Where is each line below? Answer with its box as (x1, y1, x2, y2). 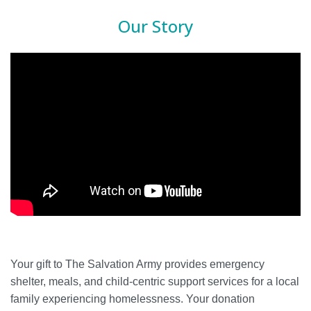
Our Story (118, 15, 193, 38)
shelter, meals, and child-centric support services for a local (10, 276, 299, 288)
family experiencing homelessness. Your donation (10, 293, 255, 305)
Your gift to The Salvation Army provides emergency (10, 258, 264, 271)
